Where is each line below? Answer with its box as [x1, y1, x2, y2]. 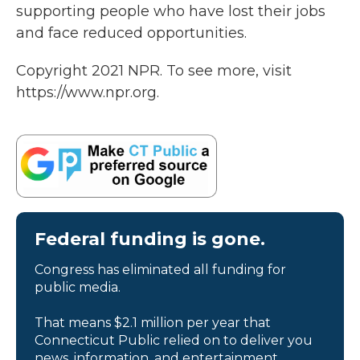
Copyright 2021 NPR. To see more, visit [16, 62, 292, 80]
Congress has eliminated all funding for [35, 261, 286, 277]
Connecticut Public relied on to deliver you [35, 332, 313, 348]
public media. [35, 279, 121, 295]
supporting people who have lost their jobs [16, 2, 325, 21]
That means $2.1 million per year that [35, 314, 271, 330]
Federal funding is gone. [35, 227, 265, 250]
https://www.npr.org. [16, 84, 159, 102]
